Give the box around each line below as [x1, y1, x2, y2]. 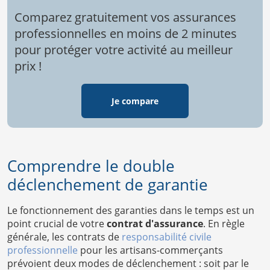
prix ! [14, 57, 42, 74]
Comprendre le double [7, 154, 175, 177]
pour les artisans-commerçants [78, 243, 223, 257]
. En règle [203, 216, 245, 230]
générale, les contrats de [7, 230, 122, 243]
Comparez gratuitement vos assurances [14, 8, 236, 25]
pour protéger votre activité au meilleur [14, 41, 233, 58]
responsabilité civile [122, 230, 212, 243]
